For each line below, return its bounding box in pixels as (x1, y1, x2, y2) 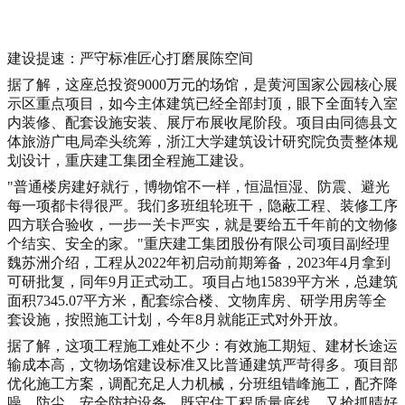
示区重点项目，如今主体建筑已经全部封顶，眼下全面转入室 (7, 95, 398, 111)
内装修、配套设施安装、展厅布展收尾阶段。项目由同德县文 (7, 114, 398, 130)
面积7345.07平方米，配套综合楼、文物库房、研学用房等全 (7, 292, 387, 308)
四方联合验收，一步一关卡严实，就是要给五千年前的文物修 (7, 216, 398, 232)
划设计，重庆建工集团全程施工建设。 (7, 152, 253, 168)
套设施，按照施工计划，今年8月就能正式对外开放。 (7, 311, 347, 327)
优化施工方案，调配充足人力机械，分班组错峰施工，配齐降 (7, 375, 398, 391)
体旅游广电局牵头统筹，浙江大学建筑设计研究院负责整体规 (7, 133, 398, 149)
